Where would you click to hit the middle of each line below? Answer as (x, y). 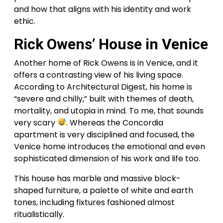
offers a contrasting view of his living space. (99, 75)
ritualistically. (39, 214)
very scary (36, 122)
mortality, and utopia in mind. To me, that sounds (109, 111)
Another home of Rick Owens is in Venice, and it (106, 63)
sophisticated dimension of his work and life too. (107, 158)
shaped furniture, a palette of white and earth (104, 190)
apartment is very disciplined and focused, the (104, 134)
